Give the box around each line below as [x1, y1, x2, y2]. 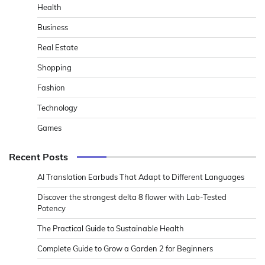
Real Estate [37, 42, 78, 52]
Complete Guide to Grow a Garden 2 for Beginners [37, 243, 213, 253]
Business [37, 22, 68, 32]
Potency [37, 203, 66, 213]
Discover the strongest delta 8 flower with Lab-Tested [37, 192, 227, 202]
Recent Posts [9, 150, 68, 163]
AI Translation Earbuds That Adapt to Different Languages [37, 172, 244, 182]
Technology [37, 102, 77, 112]
